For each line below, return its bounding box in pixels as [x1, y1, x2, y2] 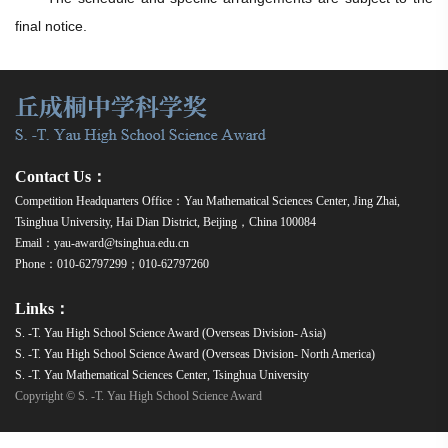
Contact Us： [15, 168, 107, 186]
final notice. [15, 18, 87, 35]
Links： [15, 300, 70, 318]
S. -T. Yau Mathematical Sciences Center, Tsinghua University [15, 368, 309, 383]
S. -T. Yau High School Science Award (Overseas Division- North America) [15, 347, 375, 362]
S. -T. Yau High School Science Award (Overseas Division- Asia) [15, 326, 326, 341]
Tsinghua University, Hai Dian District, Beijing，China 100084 [15, 215, 316, 230]
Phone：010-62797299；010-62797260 [15, 257, 209, 272]
